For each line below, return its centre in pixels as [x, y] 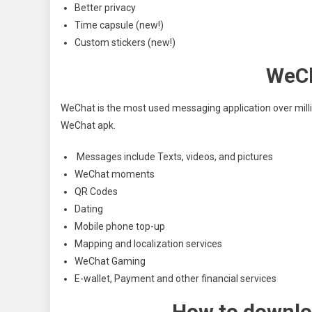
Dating [89, 209]
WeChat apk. [89, 125]
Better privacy [105, 7]
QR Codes [96, 191]
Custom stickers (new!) [125, 42]
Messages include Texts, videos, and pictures [175, 156]
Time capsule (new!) [119, 25]
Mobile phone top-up [120, 226]
